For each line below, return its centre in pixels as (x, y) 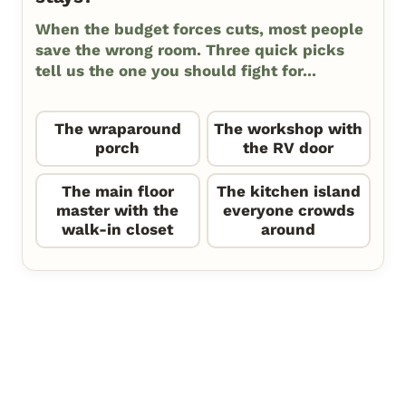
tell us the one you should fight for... (176, 70)
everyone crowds (288, 210)
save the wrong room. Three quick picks (190, 49)
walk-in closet (118, 229)
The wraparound (117, 128)
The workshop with (289, 128)
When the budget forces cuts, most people (199, 29)
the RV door (289, 147)
